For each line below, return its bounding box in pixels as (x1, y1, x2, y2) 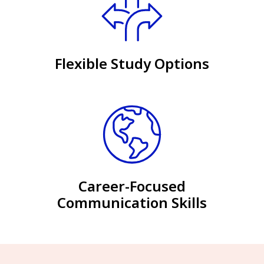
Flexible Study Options (55, 54, 209, 74)
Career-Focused (78, 176, 186, 196)
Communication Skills (57, 192, 207, 212)
